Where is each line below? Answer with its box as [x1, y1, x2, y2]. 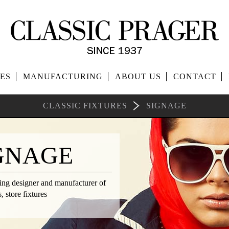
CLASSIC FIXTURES [42, 101, 127, 110]
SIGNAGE [146, 101, 187, 110]
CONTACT [173, 72, 216, 81]
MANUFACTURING [22, 72, 103, 81]
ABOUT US [114, 72, 161, 81]
